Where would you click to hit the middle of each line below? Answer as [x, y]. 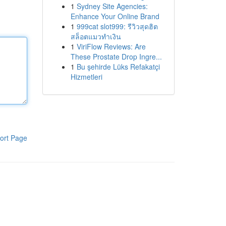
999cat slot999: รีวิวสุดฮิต [117, 26]
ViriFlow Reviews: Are [111, 46]
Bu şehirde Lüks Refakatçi [118, 67]
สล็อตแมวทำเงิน [96, 36]
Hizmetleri [86, 77]
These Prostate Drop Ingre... [116, 56]
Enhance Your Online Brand [115, 16]
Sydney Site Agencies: [112, 6]
